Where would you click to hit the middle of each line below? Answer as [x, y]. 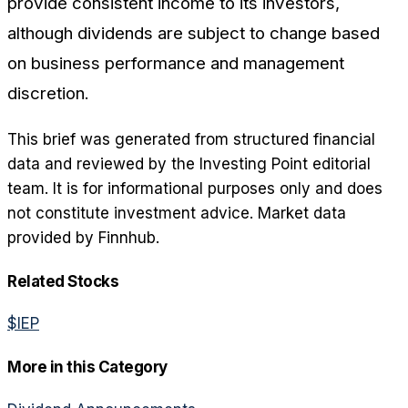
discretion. [48, 93]
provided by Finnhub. [83, 238]
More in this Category [87, 367]
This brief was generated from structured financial [191, 140]
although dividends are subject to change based [194, 33]
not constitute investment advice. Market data [177, 214]
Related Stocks [63, 281]
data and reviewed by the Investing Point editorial [189, 164]
